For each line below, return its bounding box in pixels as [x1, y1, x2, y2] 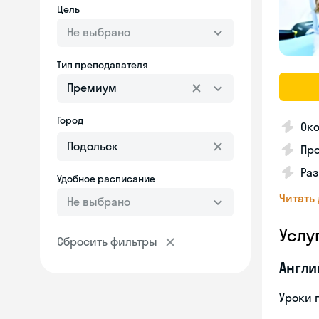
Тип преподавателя [57, 58, 148, 71]
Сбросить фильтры [57, 234, 157, 249]
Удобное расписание [57, 172, 155, 185]
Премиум [67, 80, 117, 95]
